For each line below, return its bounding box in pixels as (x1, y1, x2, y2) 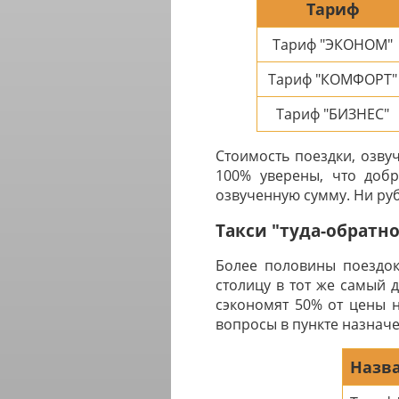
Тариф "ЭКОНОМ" (273, 35, 393, 55)
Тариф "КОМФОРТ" (268, 69, 397, 90)
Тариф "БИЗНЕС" (276, 104, 389, 125)
